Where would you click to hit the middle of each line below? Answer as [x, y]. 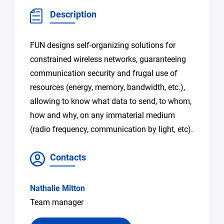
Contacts [68, 157]
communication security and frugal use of [104, 73]
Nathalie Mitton [57, 188]
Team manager [57, 202]
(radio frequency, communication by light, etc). [111, 129]
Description [73, 14]
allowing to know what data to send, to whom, [111, 101]
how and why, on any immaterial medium [102, 115]
